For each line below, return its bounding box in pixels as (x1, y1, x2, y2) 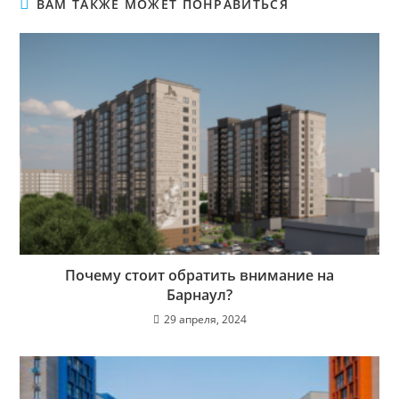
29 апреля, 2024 (163, 311, 247, 327)
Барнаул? (167, 284, 232, 305)
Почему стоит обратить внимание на (65, 265, 334, 285)
